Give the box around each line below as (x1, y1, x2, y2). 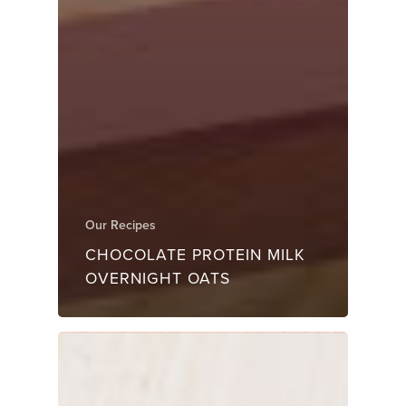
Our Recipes (85, 217, 156, 233)
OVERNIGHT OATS (85, 268, 230, 288)
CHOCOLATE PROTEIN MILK (85, 245, 305, 265)
